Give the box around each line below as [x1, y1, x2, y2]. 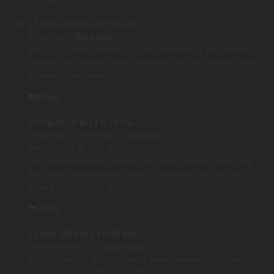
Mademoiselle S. [28, 242, 92, 252]
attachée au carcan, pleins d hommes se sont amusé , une [28, 57, 255, 68]
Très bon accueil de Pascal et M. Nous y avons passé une [28, 156, 252, 166]
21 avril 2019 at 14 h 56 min [28, 229, 136, 239]
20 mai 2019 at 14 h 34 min [28, 117, 135, 128]
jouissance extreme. [28, 70, 106, 81]
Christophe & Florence [28, 130, 115, 141]
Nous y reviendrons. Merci [28, 182, 130, 192]
